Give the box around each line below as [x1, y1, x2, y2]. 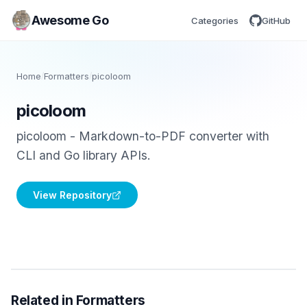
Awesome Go [32, 12, 109, 27]
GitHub [262, 14, 291, 26]
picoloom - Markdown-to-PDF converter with [16, 129, 269, 143]
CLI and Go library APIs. [16, 148, 151, 162]
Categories [191, 14, 238, 26]
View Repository [33, 189, 112, 201]
